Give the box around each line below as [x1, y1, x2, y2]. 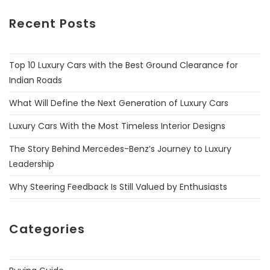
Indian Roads [9, 74, 62, 86]
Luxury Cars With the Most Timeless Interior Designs [9, 119, 225, 132]
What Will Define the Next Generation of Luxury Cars [9, 96, 228, 109]
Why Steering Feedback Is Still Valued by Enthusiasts [9, 180, 227, 193]
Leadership [9, 157, 54, 170]
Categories [9, 220, 85, 237]
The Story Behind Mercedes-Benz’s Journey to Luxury [9, 142, 231, 155]
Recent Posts [9, 14, 96, 32]
